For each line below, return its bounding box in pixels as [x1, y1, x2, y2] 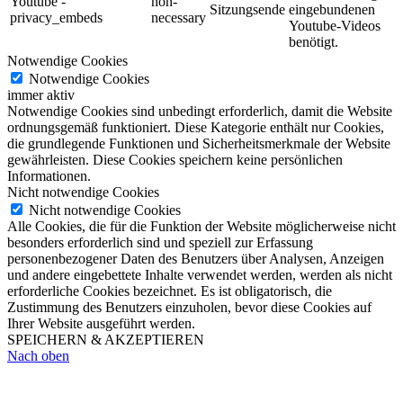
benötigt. [289, 33, 338, 49]
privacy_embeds [10, 9, 103, 25]
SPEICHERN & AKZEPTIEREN [7, 331, 204, 347]
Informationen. [7, 167, 91, 184]
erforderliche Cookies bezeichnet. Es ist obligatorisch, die [7, 282, 332, 299]
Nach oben [7, 347, 69, 363]
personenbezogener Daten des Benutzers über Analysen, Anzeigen [7, 250, 384, 266]
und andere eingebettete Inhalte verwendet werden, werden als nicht [7, 266, 392, 282]
